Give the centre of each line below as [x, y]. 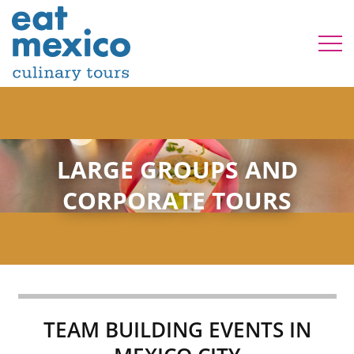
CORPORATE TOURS [177, 200]
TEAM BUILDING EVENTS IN [177, 329]
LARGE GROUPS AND [177, 169]
